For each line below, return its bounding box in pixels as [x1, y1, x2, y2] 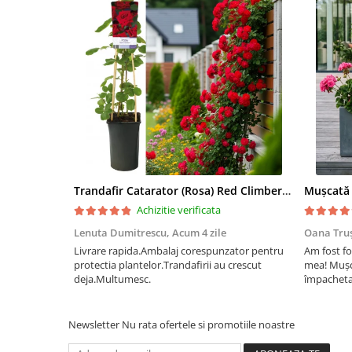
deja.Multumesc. [74, 272, 151, 287]
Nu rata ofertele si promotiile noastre [122, 317, 295, 332]
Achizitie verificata [137, 203, 221, 218]
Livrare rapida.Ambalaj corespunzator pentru [74, 244, 284, 258]
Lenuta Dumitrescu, [74, 225, 172, 240]
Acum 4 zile [172, 225, 226, 240]
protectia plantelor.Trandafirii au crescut [74, 258, 262, 273]
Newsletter [68, 317, 122, 332]
